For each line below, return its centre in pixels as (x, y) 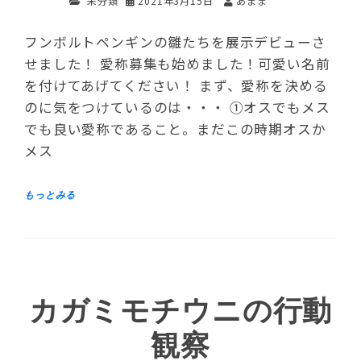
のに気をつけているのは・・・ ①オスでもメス (177, 108)
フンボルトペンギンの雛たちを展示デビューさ (175, 42)
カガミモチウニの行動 (180, 312)
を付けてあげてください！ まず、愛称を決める (176, 86)
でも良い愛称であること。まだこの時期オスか (175, 129)
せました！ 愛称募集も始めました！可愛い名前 (177, 64)
